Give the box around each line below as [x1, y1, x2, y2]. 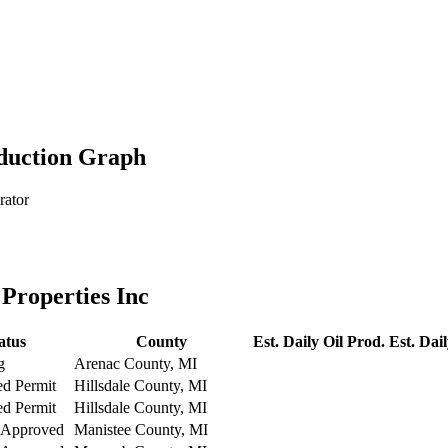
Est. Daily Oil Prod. [253, 333, 385, 351]
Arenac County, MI [74, 355, 197, 373]
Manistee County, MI [74, 421, 208, 439]
